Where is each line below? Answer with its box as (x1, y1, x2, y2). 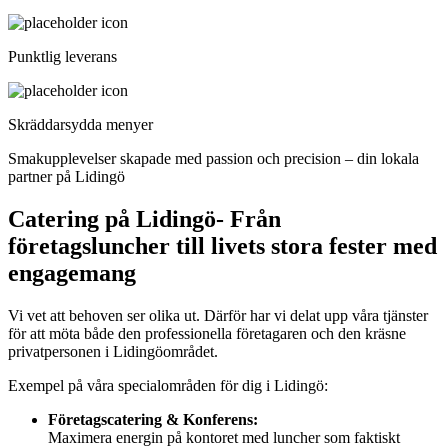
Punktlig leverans (8, 47, 117, 65)
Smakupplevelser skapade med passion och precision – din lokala (8, 149, 419, 167)
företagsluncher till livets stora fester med (8, 232, 437, 259)
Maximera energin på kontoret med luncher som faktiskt (48, 428, 400, 446)
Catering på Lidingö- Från (8, 205, 281, 232)
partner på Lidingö (8, 167, 125, 185)
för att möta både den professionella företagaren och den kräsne (8, 324, 406, 342)
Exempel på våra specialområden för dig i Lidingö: (8, 376, 328, 394)
